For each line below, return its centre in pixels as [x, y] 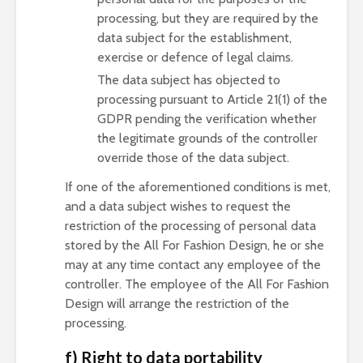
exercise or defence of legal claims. [195, 57]
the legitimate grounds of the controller [207, 138]
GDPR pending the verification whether [207, 119]
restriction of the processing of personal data [190, 226]
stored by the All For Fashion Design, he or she [194, 245]
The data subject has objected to [189, 80]
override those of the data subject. [193, 158]
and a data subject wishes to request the [178, 206]
